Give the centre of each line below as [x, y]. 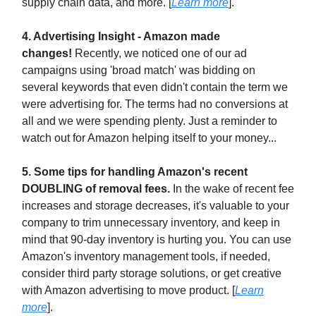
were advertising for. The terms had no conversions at [155, 104]
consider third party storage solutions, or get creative [152, 274]
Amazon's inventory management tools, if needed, [146, 257]
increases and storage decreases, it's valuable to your [156, 206]
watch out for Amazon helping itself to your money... [149, 138]
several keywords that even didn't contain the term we [155, 87]
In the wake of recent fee [233, 189]
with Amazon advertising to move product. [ [128, 291]
